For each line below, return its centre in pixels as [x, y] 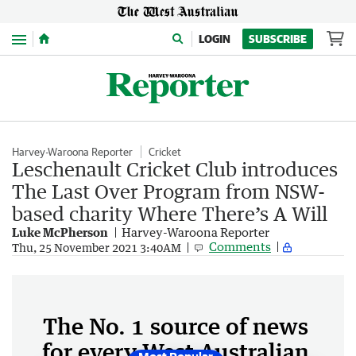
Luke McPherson [60, 232]
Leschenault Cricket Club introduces [175, 169]
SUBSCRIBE [278, 39]
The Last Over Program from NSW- [168, 191]
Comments [240, 246]
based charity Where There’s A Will [170, 213]
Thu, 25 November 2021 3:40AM [97, 247]
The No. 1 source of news [176, 326]
